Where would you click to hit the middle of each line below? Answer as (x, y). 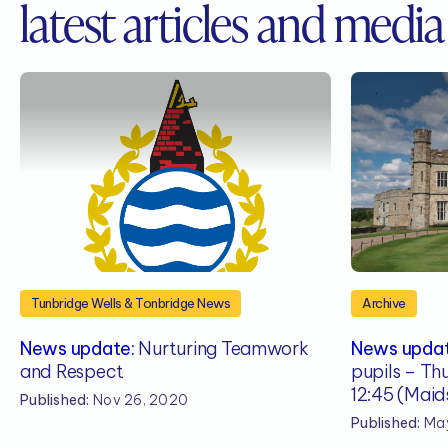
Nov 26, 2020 (139, 400)
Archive (384, 303)
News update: (77, 349)
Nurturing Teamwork (221, 349)
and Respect (72, 372)
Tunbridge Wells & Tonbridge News (130, 303)
